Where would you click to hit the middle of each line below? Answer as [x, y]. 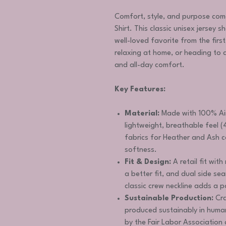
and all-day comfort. [150, 65]
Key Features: [140, 90]
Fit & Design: [148, 162]
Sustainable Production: [169, 199]
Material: [142, 114]
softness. [141, 150]
